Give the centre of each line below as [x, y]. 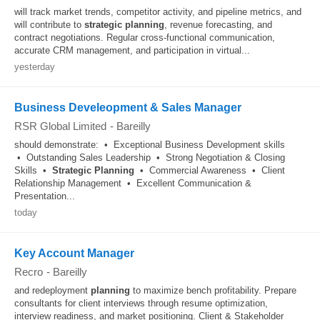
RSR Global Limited [60, 126]
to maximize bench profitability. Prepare [213, 290]
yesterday [35, 67]
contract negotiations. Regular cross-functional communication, [145, 37]
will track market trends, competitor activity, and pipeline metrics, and [158, 12]
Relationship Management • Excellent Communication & [133, 183]
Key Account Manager [74, 253]
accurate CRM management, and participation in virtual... [132, 50]
